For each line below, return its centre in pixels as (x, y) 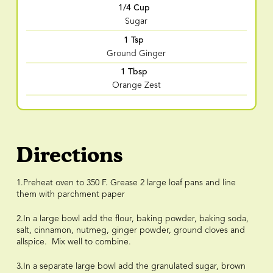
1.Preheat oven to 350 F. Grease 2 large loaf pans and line (126, 183)
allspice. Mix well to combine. (73, 242)
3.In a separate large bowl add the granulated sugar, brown (131, 266)
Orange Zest (136, 86)
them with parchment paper (70, 194)
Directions (69, 154)
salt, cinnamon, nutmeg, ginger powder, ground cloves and (130, 230)
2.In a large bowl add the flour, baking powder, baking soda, (132, 218)
